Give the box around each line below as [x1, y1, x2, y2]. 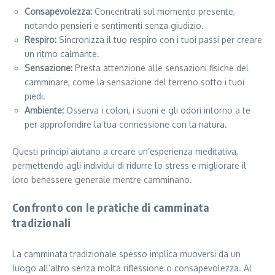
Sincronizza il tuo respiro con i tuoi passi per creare [56, 34, 262, 45]
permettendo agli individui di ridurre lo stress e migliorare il [12, 160, 246, 171]
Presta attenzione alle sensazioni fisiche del [72, 63, 249, 74]
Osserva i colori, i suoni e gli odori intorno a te [64, 105, 250, 116]
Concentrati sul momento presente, [92, 6, 235, 17]
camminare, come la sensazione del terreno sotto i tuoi [25, 77, 244, 88]
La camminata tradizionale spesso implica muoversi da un [12, 249, 241, 260]
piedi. [25, 91, 45, 102]
